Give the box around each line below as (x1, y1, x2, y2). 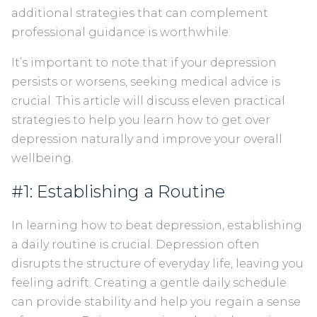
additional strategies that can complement (11, 6, 268, 20)
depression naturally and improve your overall (11, 132, 282, 146)
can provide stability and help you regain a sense (11, 294, 301, 309)
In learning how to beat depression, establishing (11, 218, 302, 232)
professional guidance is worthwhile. (11, 25, 236, 39)
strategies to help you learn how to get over (11, 113, 270, 127)
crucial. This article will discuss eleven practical (11, 93, 285, 108)
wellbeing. (11, 151, 76, 165)
